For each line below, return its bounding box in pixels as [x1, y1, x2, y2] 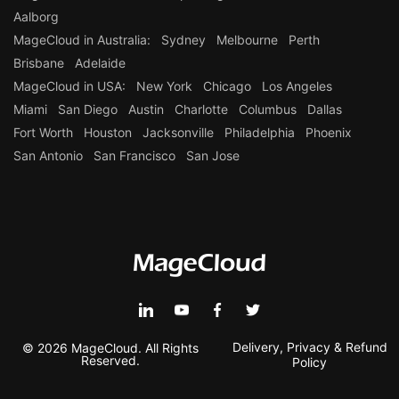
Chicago [203, 77, 251, 94]
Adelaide [75, 54, 126, 70]
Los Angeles [262, 77, 332, 94]
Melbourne [216, 31, 278, 47]
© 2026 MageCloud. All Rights [21, 339, 199, 355]
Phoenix [305, 124, 352, 140]
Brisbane [13, 54, 64, 70]
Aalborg [13, 8, 59, 24]
